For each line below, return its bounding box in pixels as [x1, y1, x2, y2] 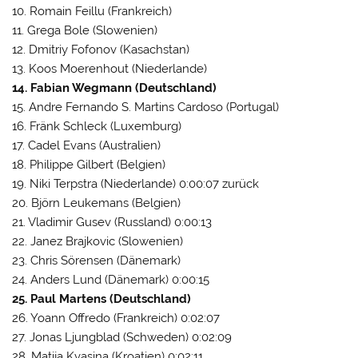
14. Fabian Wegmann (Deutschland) [12, 81, 217, 96]
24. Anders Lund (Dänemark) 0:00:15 [12, 272, 210, 288]
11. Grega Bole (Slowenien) [12, 23, 158, 38]
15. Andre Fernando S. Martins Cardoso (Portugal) [12, 100, 280, 115]
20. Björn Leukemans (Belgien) [12, 196, 181, 211]
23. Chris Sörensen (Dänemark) [12, 253, 181, 268]
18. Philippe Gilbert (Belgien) [12, 157, 166, 173]
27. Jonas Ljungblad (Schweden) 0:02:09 [12, 330, 233, 345]
